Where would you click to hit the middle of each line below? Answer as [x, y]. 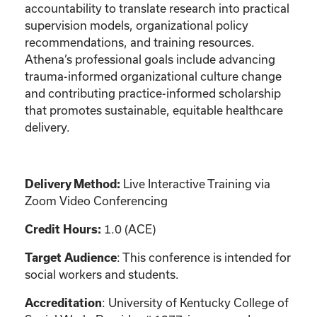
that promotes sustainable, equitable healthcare [154, 110]
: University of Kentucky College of [195, 302]
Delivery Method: [73, 184]
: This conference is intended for [204, 257]
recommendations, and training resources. [140, 42]
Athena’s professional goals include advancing [150, 59]
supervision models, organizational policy [137, 25]
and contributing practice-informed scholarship [153, 93]
